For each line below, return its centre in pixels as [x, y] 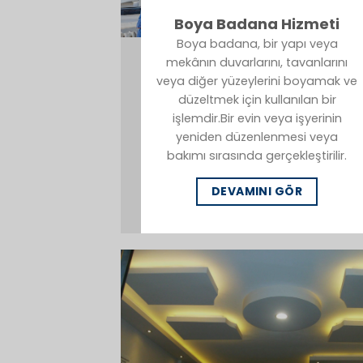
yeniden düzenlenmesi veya [257, 137]
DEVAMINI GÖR [257, 192]
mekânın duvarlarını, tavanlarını [257, 62]
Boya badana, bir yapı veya [257, 43]
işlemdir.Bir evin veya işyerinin [257, 118]
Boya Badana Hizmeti [257, 23]
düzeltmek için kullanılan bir [257, 99]
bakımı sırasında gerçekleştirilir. [257, 155]
